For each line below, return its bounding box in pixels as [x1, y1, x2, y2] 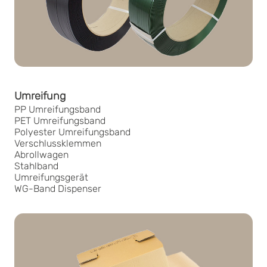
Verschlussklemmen [14, 137, 101, 149]
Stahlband [14, 160, 58, 172]
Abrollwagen [14, 148, 69, 160]
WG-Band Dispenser [14, 182, 101, 194]
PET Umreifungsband [14, 114, 105, 126]
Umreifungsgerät [14, 171, 88, 183]
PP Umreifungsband [14, 103, 101, 115]
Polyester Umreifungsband [14, 126, 131, 138]
